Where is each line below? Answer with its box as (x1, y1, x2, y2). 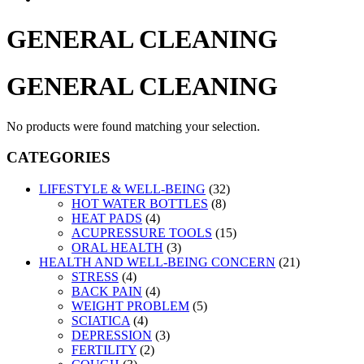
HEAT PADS (71, 211, 142, 226)
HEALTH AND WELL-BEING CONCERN (39, 255, 275, 270)
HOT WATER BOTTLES (71, 197, 208, 211)
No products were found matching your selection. (6, 119, 260, 133)
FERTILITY (71, 343, 136, 357)
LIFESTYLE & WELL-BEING (39, 182, 206, 197)
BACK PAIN (71, 284, 142, 299)
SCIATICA (71, 314, 130, 328)
